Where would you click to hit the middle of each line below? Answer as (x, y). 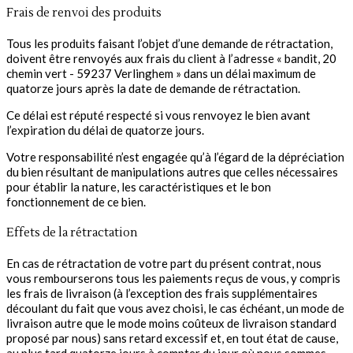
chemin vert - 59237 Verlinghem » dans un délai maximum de (161, 74)
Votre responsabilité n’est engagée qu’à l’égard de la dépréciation (175, 157)
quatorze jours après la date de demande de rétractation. (153, 89)
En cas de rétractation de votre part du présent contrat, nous (164, 264)
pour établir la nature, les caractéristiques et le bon (139, 187)
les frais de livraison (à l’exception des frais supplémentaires (162, 294)
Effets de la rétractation (72, 233)
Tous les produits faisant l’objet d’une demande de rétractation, (169, 44)
